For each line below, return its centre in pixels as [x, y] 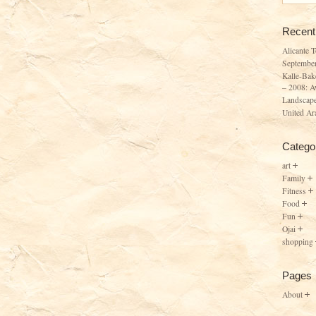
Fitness [294, 190]
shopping [298, 241]
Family [294, 178]
